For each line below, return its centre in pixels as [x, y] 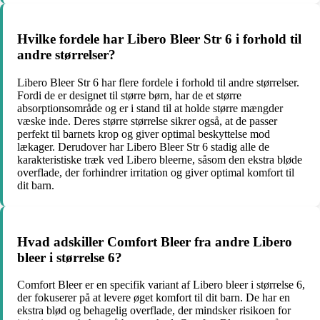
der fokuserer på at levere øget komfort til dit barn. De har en [154, 298]
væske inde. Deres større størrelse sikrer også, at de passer [147, 121]
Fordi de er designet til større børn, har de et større [129, 95]
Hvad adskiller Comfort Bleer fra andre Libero [155, 241]
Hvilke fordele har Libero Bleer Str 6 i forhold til [159, 39]
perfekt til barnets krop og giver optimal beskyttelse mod [144, 134]
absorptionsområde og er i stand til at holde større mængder [150, 108]
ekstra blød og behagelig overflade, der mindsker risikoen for [154, 311]
